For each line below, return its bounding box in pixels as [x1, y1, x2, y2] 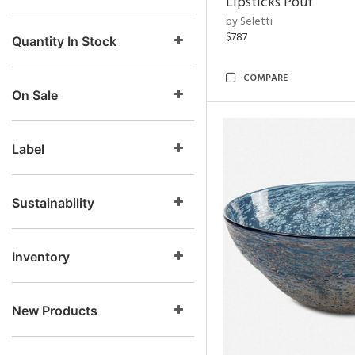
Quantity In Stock [12, 33, 116, 49]
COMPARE [243, 71, 288, 86]
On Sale [12, 87, 58, 103]
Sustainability [12, 195, 94, 211]
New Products [12, 303, 97, 319]
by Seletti [226, 13, 273, 31]
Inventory [12, 249, 70, 265]
